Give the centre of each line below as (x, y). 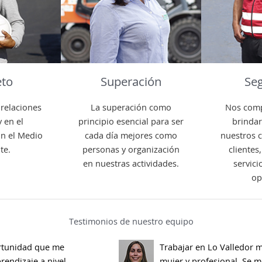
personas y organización (131, 149)
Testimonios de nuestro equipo (131, 221)
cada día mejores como (131, 135)
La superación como (131, 107)
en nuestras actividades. (131, 163)
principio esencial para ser (131, 121)
